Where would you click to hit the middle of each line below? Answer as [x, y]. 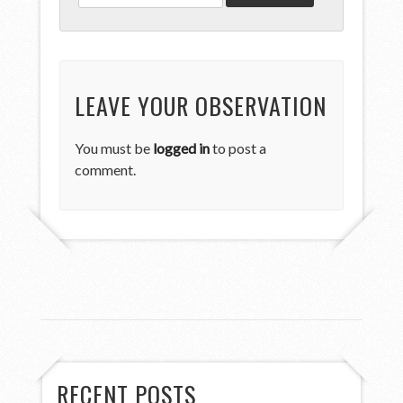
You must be [114, 148]
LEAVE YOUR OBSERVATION [201, 105]
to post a [238, 148]
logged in [182, 148]
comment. [106, 169]
